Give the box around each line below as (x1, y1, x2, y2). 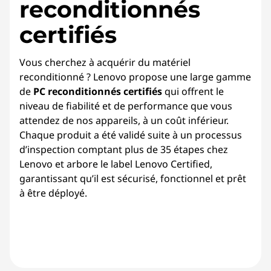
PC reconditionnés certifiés (33, 85, 162, 98)
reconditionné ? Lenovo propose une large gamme (19, 70, 251, 83)
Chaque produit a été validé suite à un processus (19, 128, 242, 142)
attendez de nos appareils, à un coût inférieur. (19, 114, 229, 127)
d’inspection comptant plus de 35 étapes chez (19, 143, 228, 156)
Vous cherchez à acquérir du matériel (19, 56, 191, 69)
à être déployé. (19, 186, 87, 200)
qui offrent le (162, 85, 224, 98)
